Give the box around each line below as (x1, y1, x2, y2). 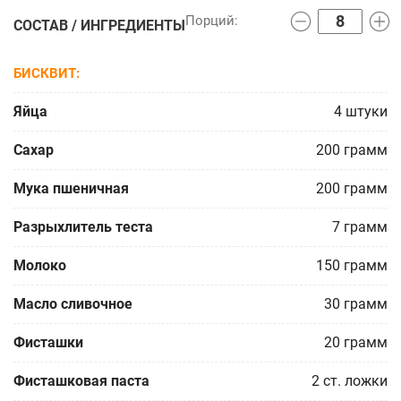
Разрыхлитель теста (13, 218, 153, 236)
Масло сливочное (13, 295, 132, 313)
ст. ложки (323, 372, 388, 390)
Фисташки (13, 334, 83, 352)
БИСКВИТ (13, 65, 76, 81)
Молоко (13, 257, 66, 275)
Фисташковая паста (13, 372, 149, 390)
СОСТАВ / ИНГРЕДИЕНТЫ (13, 17, 185, 34)
